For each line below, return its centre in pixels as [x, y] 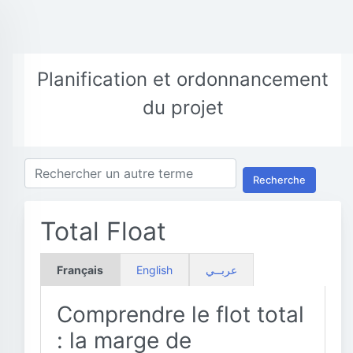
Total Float [103, 231]
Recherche [279, 180]
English [154, 270]
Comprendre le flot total [180, 314]
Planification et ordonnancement [183, 79]
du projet [183, 108]
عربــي [221, 270]
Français [80, 270]
